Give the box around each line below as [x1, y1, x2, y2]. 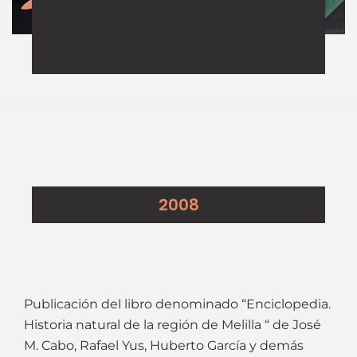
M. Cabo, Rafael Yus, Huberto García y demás [24, 337, 304, 353]
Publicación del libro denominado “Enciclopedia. [24, 296, 331, 312]
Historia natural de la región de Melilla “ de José [24, 316, 321, 332]
